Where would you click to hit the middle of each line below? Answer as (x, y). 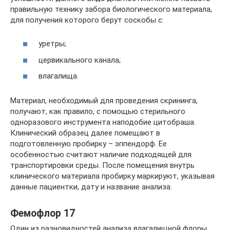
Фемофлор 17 (43, 213)
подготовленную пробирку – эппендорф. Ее (89, 144)
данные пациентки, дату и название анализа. (91, 187)
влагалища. (59, 76)
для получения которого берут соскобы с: (87, 20)
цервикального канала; (80, 60)
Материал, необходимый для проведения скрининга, (104, 101)
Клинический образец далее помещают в (85, 133)
